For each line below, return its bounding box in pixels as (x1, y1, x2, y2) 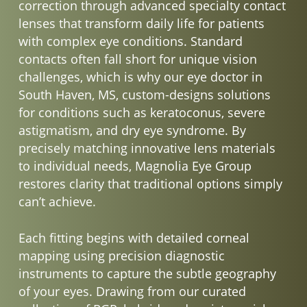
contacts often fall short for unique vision (18, 50, 257, 67)
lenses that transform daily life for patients (18, 14, 265, 32)
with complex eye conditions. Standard (18, 32, 243, 49)
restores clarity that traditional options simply (18, 175, 282, 192)
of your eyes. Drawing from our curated (18, 282, 246, 299)
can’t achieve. (18, 193, 96, 210)
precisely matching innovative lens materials (18, 139, 275, 156)
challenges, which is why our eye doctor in (18, 68, 262, 85)
